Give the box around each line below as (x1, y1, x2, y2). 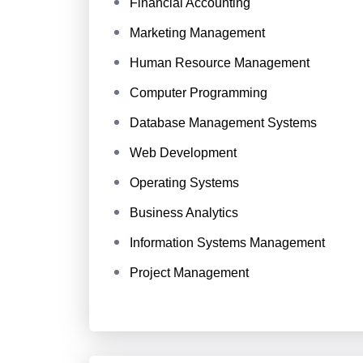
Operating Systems (129, 176, 239, 190)
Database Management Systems (129, 116, 317, 130)
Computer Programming (129, 86, 267, 100)
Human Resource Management (129, 56, 310, 70)
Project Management (129, 266, 249, 280)
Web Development (129, 146, 237, 160)
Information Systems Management (129, 236, 325, 250)
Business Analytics (129, 206, 238, 220)
